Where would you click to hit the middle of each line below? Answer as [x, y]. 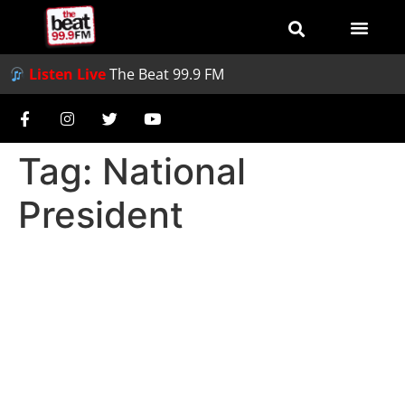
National [174, 171]
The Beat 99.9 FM [167, 74]
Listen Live [68, 74]
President [101, 215]
